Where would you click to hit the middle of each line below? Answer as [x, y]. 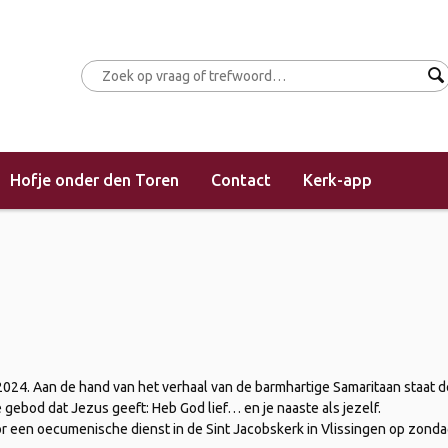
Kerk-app [337, 180]
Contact [241, 180]
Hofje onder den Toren [94, 180]
